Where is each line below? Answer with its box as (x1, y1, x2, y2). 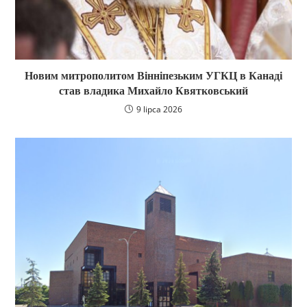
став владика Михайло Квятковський (59, 84, 248, 98)
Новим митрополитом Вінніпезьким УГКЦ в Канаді (25, 69, 282, 83)
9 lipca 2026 (136, 103, 182, 116)
